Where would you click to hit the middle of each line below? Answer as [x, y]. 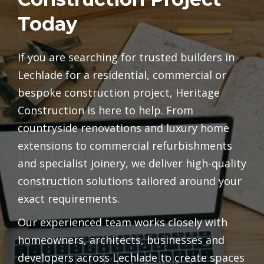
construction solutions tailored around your [130, 181]
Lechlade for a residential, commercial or [122, 75]
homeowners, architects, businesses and [121, 240]
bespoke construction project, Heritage [119, 92]
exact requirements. [69, 198]
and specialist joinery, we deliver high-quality [132, 163]
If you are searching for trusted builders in [126, 57]
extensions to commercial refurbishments [125, 145]
